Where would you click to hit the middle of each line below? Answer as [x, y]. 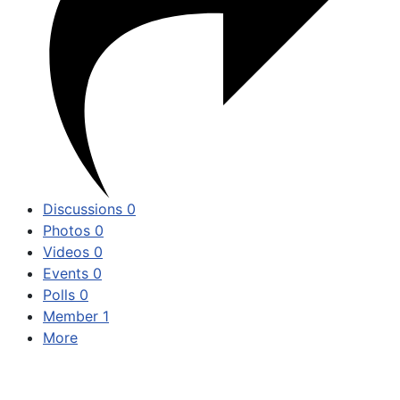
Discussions [85, 208]
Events [68, 273]
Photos [69, 230]
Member [73, 316]
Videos [68, 251]
